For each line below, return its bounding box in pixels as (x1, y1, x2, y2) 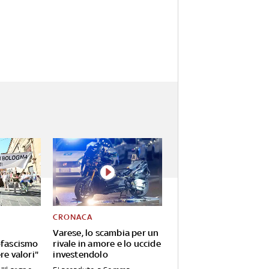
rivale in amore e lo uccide (53, 238, 161, 249)
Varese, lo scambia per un (53, 228, 159, 238)
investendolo (53, 249, 108, 260)
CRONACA (53, 213, 93, 222)
